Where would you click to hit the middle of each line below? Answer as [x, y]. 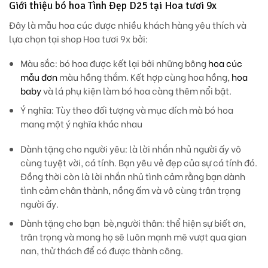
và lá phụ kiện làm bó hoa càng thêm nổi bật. [136, 91]
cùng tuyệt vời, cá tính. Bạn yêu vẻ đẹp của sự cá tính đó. [138, 162]
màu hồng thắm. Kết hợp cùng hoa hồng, [144, 77]
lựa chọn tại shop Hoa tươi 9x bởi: [78, 38]
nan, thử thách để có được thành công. [101, 250]
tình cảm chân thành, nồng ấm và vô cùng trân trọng [130, 190]
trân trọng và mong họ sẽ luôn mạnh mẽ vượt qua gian [133, 236]
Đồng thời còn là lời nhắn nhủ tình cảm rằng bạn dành [133, 176]
